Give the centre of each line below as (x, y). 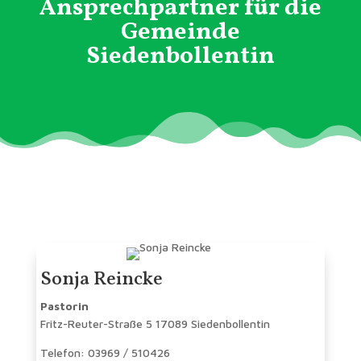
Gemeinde (180, 32)
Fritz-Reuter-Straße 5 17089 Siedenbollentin (155, 323)
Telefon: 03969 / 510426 (105, 352)
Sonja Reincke (101, 279)
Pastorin (64, 305)
